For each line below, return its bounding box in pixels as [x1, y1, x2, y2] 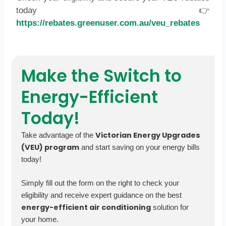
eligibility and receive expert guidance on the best [21, 191, 182, 200]
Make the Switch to [21, 64, 182, 88]
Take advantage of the [21, 131, 96, 139]
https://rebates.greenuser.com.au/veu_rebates [16, 18, 200, 28]
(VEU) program [21, 142, 80, 152]
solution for [151, 203, 189, 212]
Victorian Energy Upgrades [95, 130, 201, 140]
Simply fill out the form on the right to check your [21, 179, 180, 188]
